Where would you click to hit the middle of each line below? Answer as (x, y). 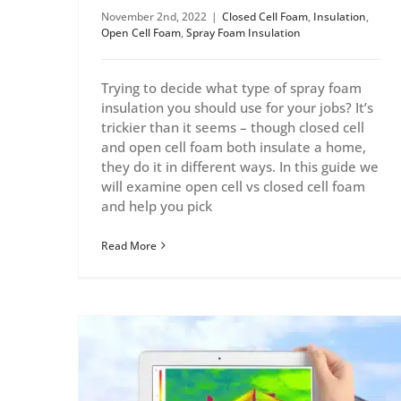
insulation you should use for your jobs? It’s (237, 107)
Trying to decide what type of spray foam (231, 87)
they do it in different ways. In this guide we (240, 166)
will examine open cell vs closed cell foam (233, 186)
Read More (129, 245)
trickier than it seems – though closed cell (233, 127)
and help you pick (157, 205)
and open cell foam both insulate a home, (234, 146)
